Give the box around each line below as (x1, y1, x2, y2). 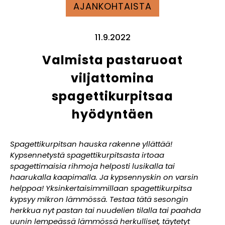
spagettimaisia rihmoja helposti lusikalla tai (10, 161, 175, 172)
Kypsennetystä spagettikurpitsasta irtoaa (10, 150, 164, 161)
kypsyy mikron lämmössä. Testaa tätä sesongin (10, 194, 188, 205)
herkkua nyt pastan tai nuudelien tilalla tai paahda (10, 205, 201, 216)
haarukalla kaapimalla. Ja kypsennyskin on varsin (10, 172, 198, 183)
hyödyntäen (71, 106, 154, 123)
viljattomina (71, 70, 154, 87)
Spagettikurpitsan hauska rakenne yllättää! (10, 139, 172, 150)
